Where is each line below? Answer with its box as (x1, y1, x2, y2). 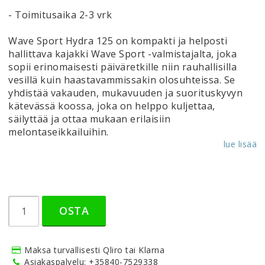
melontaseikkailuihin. (8, 125, 109, 138)
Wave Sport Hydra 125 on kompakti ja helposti (8, 34, 227, 47)
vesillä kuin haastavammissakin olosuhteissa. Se (8, 73, 235, 86)
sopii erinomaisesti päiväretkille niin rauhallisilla (8, 60, 237, 73)
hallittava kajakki (8, 47, 91, 60)
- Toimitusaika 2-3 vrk (8, 8, 112, 21)
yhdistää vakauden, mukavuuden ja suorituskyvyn (8, 86, 243, 99)
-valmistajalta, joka (145, 47, 237, 60)
